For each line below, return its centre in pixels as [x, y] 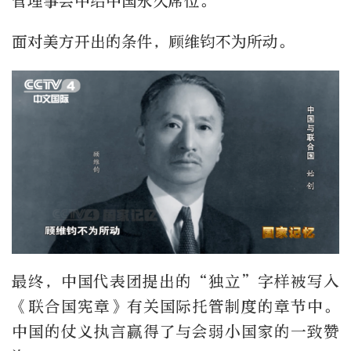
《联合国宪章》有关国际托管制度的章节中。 [175, 306]
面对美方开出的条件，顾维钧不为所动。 [153, 42]
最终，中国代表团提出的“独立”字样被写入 [175, 281]
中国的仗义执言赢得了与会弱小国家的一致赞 [175, 331]
